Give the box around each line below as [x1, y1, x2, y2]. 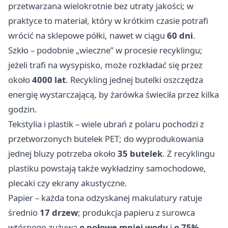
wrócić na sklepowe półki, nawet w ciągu [8, 30, 167, 42]
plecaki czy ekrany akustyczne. [8, 177, 127, 189]
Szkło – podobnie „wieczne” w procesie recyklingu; [8, 44, 203, 56]
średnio [8, 207, 40, 219]
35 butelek [118, 148, 162, 160]
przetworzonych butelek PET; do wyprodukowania [8, 133, 204, 145]
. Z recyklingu [162, 148, 215, 160]
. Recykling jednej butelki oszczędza [66, 74, 203, 86]
